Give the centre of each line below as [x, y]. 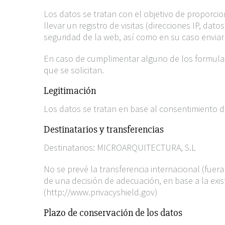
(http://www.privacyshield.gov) [101, 192]
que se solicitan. [74, 70]
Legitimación [70, 91]
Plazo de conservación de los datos [113, 213]
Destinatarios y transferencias [104, 129]
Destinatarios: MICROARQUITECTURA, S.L [120, 147]
